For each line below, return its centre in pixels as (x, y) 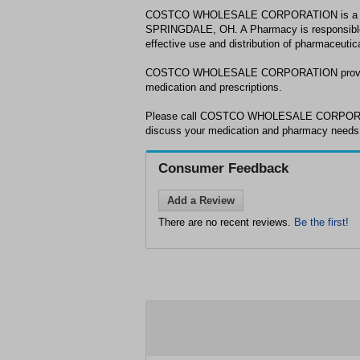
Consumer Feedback (223, 168)
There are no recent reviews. (226, 222)
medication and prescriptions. (214, 87)
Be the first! (321, 222)
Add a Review (201, 200)
